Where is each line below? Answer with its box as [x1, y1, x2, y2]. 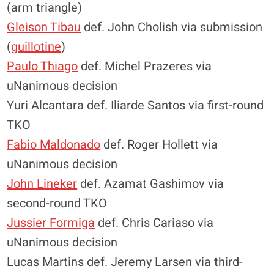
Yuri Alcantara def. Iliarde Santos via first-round [7, 97, 264, 114]
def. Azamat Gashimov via [77, 175, 224, 193]
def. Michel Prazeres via [78, 57, 212, 75]
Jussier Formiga [7, 214, 95, 232]
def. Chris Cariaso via [95, 214, 214, 232]
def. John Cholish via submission [81, 18, 263, 36]
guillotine [11, 38, 62, 56]
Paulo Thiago [7, 57, 78, 75]
